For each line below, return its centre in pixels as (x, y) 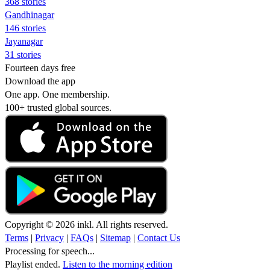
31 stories (23, 54)
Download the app (40, 81)
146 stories (25, 28)
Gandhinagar (30, 14)
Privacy (49, 237)
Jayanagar (24, 41)
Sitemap (115, 237)
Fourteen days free (40, 67)
